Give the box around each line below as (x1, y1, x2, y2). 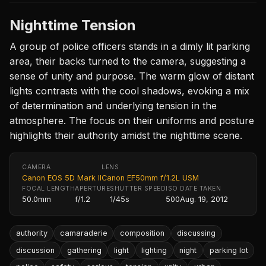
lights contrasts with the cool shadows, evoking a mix (9, 84, 249, 97)
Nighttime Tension (9, 16, 136, 34)
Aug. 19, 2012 (180, 194, 229, 204)
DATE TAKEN (180, 184, 221, 192)
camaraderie (59, 229, 107, 238)
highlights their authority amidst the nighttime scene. (9, 129, 242, 141)
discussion (15, 245, 55, 255)
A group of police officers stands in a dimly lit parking (9, 40, 250, 52)
